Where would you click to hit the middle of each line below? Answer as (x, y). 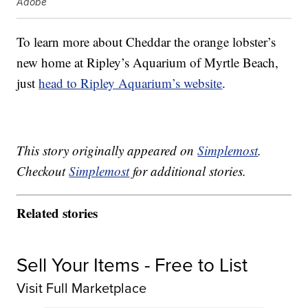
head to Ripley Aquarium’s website (131, 83)
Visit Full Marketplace (82, 287)
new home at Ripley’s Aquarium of (111, 63)
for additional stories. (188, 171)
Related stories (57, 212)
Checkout (43, 171)
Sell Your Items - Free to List (132, 264)
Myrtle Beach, (242, 63)
